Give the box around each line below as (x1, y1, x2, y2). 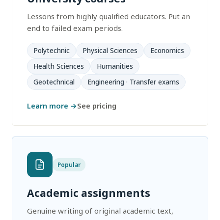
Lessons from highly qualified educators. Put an (27, 11, 190, 21)
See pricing (77, 101, 116, 110)
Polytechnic (33, 46, 70, 55)
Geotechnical (33, 78, 75, 86)
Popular (57, 160, 81, 169)
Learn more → (27, 101, 77, 110)
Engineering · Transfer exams (87, 78, 179, 86)
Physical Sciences (82, 46, 137, 55)
